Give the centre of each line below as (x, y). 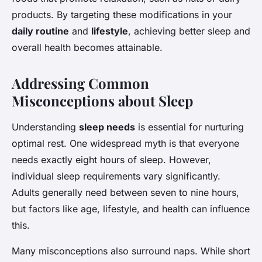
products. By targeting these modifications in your (122, 15)
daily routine (40, 31)
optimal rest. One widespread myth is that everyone (125, 144)
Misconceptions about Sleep (102, 101)
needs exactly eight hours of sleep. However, (111, 160)
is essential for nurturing (189, 127)
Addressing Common (80, 83)
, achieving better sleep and (189, 31)
